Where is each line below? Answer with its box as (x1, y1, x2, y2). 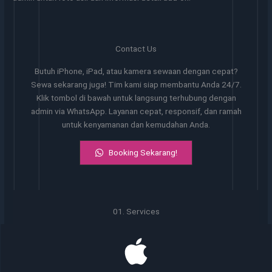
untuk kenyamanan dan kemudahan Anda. (62, 120, 210, 129)
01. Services (112, 206, 160, 217)
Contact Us (115, 44, 157, 53)
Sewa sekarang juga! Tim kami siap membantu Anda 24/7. (30, 80, 242, 89)
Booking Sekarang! (109, 148, 177, 157)
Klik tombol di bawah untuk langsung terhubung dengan (36, 93, 236, 103)
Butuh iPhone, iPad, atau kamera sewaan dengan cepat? (34, 66, 238, 76)
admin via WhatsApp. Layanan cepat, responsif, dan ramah (30, 106, 242, 116)
